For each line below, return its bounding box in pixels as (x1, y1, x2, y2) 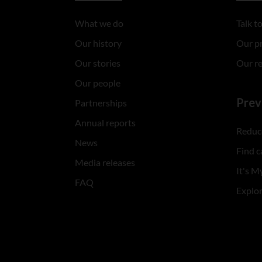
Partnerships (74, 97, 127, 109)
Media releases (74, 157, 135, 168)
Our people (74, 77, 120, 89)
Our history (74, 37, 122, 49)
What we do (74, 18, 123, 29)
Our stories (74, 57, 120, 69)
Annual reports (74, 117, 136, 129)
